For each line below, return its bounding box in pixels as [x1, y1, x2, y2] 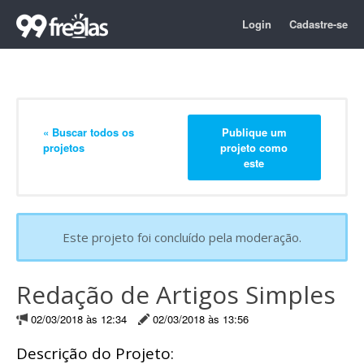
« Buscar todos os [43, 123, 134, 140]
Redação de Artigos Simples [16, 278, 336, 311]
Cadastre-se [289, 16, 348, 32]
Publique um [221, 123, 287, 140]
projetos [43, 139, 84, 155]
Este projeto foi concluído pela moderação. [63, 229, 301, 245]
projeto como [220, 139, 288, 155]
